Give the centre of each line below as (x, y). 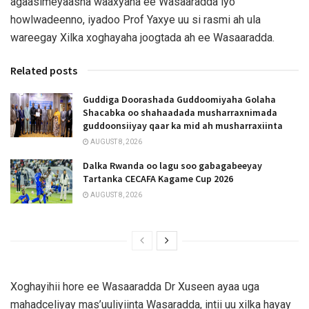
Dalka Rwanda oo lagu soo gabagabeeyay (172, 166)
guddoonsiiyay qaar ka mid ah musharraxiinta (183, 126)
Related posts (44, 71)
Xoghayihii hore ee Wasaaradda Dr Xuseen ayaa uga (135, 287)
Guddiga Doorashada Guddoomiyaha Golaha (179, 100)
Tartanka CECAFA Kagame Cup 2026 (158, 179)
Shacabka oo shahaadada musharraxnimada (180, 113)
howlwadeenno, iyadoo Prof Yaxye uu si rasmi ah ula (136, 20)
